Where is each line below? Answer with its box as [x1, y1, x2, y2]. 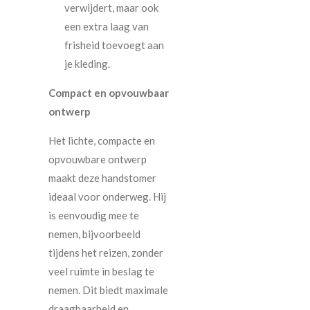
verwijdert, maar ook [64, 1, 158, 15]
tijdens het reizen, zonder [48, 246, 163, 259]
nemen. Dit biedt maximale [48, 284, 168, 297]
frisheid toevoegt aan [64, 39, 164, 52]
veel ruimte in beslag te [48, 265, 154, 278]
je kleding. [64, 57, 110, 71]
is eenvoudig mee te [48, 209, 139, 222]
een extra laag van [64, 20, 149, 33]
